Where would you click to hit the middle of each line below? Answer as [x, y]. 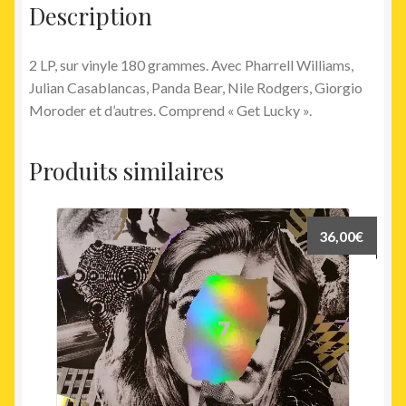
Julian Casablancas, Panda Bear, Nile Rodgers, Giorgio [196, 87]
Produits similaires [126, 170]
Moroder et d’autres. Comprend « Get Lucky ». [170, 110]
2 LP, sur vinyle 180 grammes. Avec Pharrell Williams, [191, 64]
